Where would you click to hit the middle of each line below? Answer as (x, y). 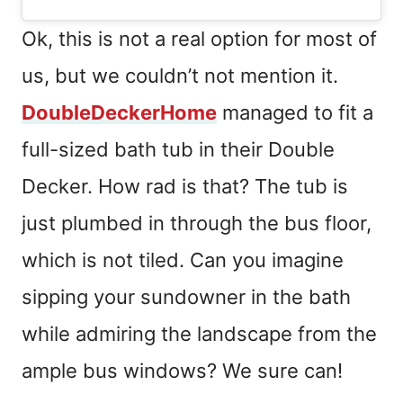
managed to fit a (295, 112)
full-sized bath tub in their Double (178, 149)
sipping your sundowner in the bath (186, 296)
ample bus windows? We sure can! (182, 370)
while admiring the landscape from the (199, 333)
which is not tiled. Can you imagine (183, 260)
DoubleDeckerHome (119, 112)
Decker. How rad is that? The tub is (185, 186)
